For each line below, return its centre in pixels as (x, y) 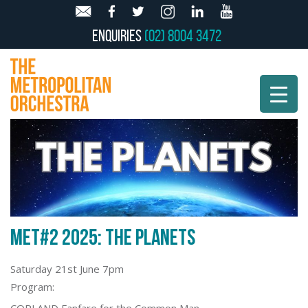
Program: (32, 287)
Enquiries (118, 36)
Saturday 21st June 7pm (67, 269)
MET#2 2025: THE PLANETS (103, 239)
